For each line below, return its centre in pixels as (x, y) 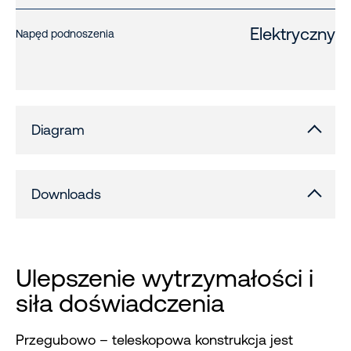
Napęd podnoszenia (65, 34)
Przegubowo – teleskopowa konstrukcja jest (154, 340)
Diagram (58, 130)
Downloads (66, 194)
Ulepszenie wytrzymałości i (165, 278)
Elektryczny (293, 34)
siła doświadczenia (120, 303)
